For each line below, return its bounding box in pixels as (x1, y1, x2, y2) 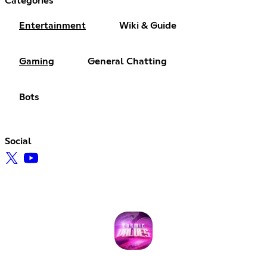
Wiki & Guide (119, 21, 176, 31)
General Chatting (88, 57, 167, 67)
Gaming (19, 57, 54, 67)
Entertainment (19, 21, 86, 31)
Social (5, 136, 32, 147)
